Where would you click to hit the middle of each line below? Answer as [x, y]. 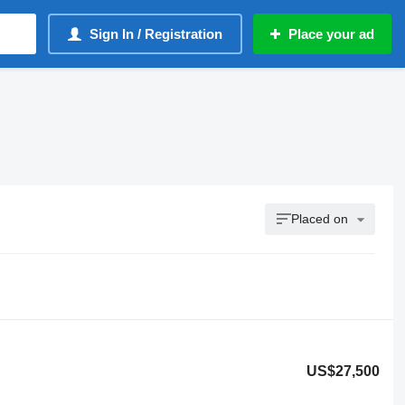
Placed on [320, 219]
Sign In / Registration [156, 34]
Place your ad [331, 34]
